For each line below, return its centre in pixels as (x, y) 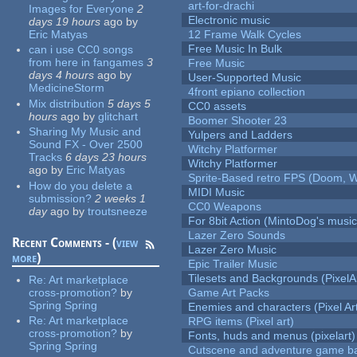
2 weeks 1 (121, 198)
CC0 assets (218, 106)
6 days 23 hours (106, 157)
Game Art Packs (229, 293)
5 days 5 (129, 103)
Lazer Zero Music (233, 250)
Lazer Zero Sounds (237, 235)
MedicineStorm (67, 88)
